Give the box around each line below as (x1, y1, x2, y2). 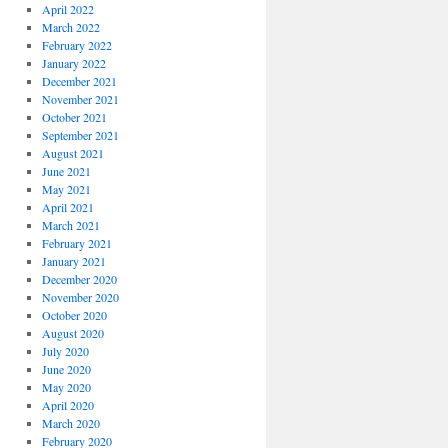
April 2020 (41, 397, 94, 413)
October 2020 (41, 307, 107, 323)
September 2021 (41, 127, 119, 143)
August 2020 (41, 325, 104, 341)
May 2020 (41, 379, 91, 395)
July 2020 (41, 343, 89, 359)
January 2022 (41, 55, 106, 71)
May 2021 (41, 181, 91, 197)
